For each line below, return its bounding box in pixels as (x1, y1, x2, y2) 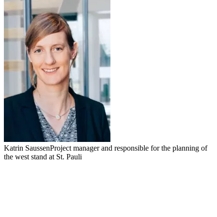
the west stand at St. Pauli (4, 153, 82, 161)
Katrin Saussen (4, 144, 50, 153)
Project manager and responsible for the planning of (50, 144, 207, 153)
